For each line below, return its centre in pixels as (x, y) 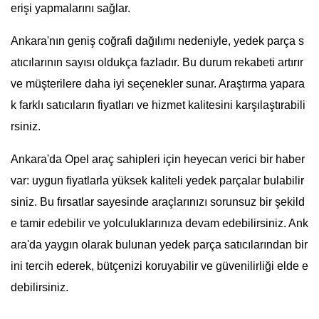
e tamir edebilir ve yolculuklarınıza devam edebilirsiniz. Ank (159, 224)
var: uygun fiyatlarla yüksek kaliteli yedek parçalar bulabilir (157, 181)
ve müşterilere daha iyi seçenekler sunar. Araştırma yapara (158, 84)
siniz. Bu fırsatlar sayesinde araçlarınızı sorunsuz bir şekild (158, 202)
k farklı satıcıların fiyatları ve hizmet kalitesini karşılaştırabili (158, 105)
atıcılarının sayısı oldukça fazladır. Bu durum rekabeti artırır (157, 63)
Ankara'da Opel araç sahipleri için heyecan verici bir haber (158, 159)
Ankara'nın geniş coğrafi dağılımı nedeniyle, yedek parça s (157, 41)
